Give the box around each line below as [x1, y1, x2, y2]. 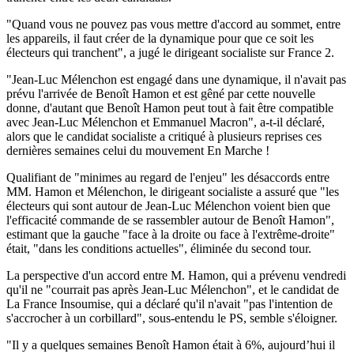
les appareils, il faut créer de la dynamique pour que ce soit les [6, 31, 314, 45]
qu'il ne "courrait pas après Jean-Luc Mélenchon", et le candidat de [6, 282, 339, 296]
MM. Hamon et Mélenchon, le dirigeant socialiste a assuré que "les [6, 184, 339, 198]
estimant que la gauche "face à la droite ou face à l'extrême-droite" [6, 227, 335, 241]
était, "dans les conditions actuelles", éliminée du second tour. [6, 241, 311, 255]
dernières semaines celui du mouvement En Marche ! [6, 143, 269, 157]
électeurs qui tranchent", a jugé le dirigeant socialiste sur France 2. [6, 45, 334, 59]
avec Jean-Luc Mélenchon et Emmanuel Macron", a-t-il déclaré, [6, 115, 325, 129]
